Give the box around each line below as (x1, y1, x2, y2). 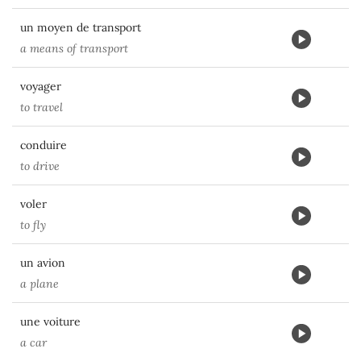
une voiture (20, 314, 81, 329)
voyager (20, 79, 61, 93)
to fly (20, 218, 46, 232)
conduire (20, 138, 67, 152)
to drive (20, 159, 60, 173)
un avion (20, 255, 65, 270)
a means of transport (20, 41, 128, 56)
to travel (20, 100, 63, 114)
